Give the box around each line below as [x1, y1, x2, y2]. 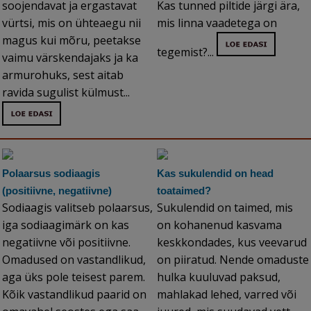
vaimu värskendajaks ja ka [2, 50, 138, 66]
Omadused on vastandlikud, [2, 252, 146, 268]
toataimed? [157, 185, 211, 197]
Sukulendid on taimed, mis [157, 200, 293, 216]
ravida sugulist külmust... [2, 85, 133, 101]
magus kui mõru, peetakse [2, 33, 141, 49]
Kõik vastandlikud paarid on [2, 287, 146, 303]
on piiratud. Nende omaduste [157, 252, 309, 268]
